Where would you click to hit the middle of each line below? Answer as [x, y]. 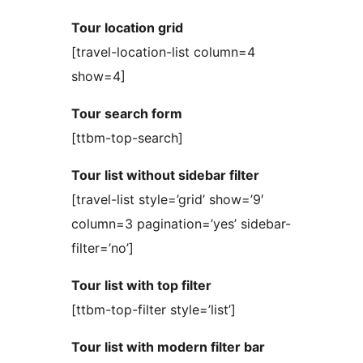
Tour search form [127, 114]
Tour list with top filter [141, 286]
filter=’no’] [102, 248]
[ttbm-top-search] [127, 138]
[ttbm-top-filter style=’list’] [154, 310]
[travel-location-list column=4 [163, 52]
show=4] [98, 77]
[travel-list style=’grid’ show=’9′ [168, 200]
